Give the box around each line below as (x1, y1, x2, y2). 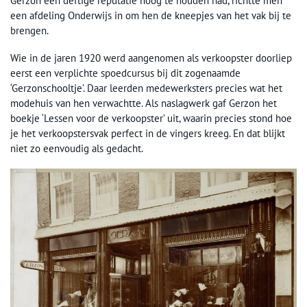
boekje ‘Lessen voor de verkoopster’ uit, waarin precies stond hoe (10, 112, 292, 125)
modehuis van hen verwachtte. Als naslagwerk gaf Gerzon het (10, 97, 277, 110)
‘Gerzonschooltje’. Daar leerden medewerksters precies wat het (10, 82, 282, 95)
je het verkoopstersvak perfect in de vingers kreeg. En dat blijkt (10, 127, 285, 140)
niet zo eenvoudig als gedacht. (10, 142, 143, 155)
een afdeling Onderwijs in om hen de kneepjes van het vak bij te (10, 9, 291, 22)
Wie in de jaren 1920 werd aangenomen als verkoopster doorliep (10, 51, 292, 64)
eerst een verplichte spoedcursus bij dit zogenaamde (10, 66, 241, 79)
